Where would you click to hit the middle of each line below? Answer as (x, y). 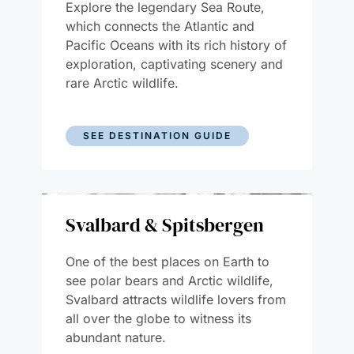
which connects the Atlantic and (160, 26)
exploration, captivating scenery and (174, 64)
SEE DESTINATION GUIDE (157, 135)
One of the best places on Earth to (167, 261)
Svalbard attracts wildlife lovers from (175, 299)
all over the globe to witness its (158, 318)
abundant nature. (117, 337)
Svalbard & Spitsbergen (164, 224)
